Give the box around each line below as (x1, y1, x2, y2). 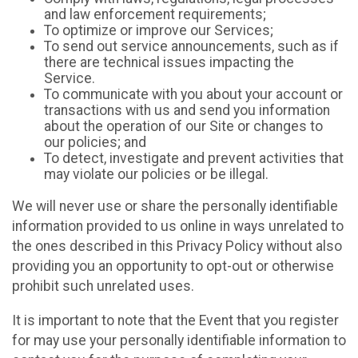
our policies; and (44, 134, 146, 151)
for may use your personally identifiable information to (12, 332, 346, 348)
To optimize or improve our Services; (44, 22, 273, 39)
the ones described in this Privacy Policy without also (12, 238, 342, 254)
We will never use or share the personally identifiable (12, 198, 338, 214)
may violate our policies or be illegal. (44, 166, 268, 183)
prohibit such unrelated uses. (12, 278, 194, 294)
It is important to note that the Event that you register (12, 312, 339, 328)
